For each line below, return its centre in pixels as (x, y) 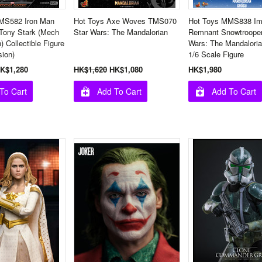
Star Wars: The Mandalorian (121, 32)
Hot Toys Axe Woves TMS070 (125, 21)
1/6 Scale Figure (216, 54)
